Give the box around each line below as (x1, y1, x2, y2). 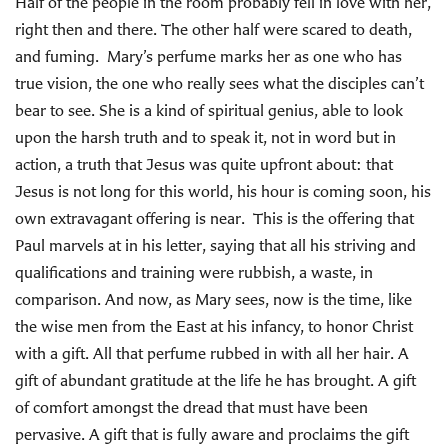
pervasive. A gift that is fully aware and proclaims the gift (15, 424, 409, 444)
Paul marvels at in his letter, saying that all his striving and (15, 235, 416, 255)
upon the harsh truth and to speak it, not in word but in (15, 127, 396, 147)
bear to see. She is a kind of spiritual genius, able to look (15, 100, 403, 120)
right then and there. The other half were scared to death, (15, 19, 412, 39)
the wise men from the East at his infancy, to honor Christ (15, 316, 413, 336)
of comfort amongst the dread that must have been (15, 397, 368, 417)
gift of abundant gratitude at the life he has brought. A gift (15, 370, 416, 390)
